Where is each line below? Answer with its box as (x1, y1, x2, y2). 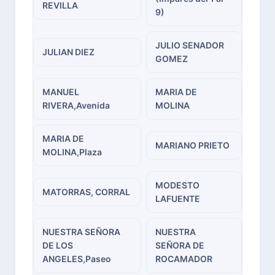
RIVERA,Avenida (42, 100, 110, 110)
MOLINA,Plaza (42, 147, 102, 157)
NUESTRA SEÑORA (42, 227, 120, 237)
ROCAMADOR (155, 254, 212, 264)
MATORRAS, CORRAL (42, 187, 130, 197)
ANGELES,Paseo (42, 254, 111, 264)
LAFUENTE (155, 193, 200, 204)
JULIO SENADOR (155, 40, 224, 50)
